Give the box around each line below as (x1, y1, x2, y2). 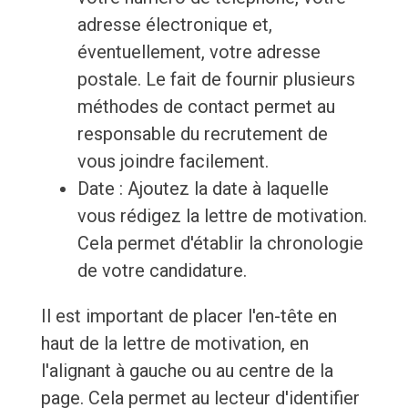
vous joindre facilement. (76, 150, 269, 173)
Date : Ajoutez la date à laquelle (76, 178, 329, 200)
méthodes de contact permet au (76, 96, 335, 118)
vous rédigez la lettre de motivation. (76, 205, 367, 228)
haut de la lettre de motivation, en (40, 332, 309, 355)
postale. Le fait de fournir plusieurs (76, 68, 355, 91)
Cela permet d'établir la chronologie (76, 232, 363, 255)
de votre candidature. (76, 260, 247, 282)
